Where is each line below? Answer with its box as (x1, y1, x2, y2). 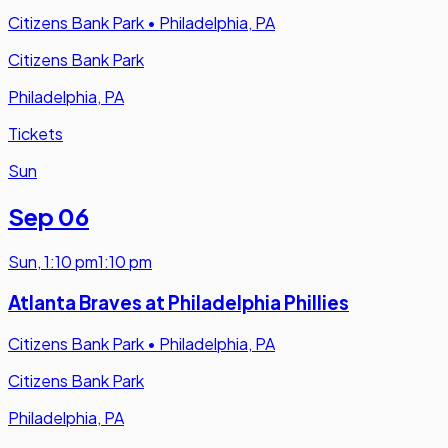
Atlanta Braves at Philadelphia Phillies (8, 290, 349, 314)
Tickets (8, 123, 63, 145)
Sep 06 (8, 201, 89, 232)
